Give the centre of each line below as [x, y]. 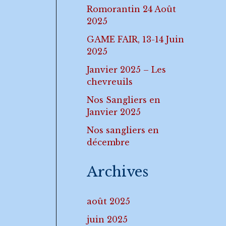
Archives [118, 172]
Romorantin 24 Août [131, 9]
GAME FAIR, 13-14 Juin [135, 40]
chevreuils [110, 82]
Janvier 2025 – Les [126, 70]
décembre [108, 143]
